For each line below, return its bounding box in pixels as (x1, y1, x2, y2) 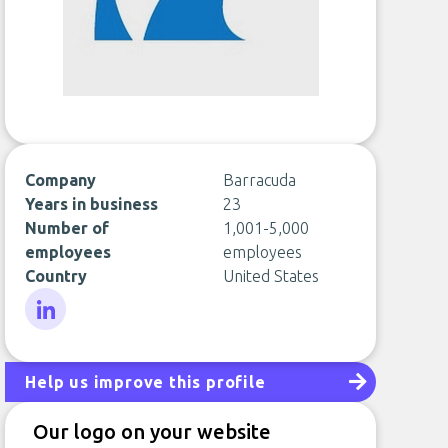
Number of (25, 219, 110, 237)
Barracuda (222, 171, 296, 189)
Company (25, 171, 97, 189)
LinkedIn (24, 332, 85, 350)
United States (222, 267, 319, 285)
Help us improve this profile (25, 373, 266, 391)
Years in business (25, 195, 159, 213)
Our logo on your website (33, 420, 272, 443)
